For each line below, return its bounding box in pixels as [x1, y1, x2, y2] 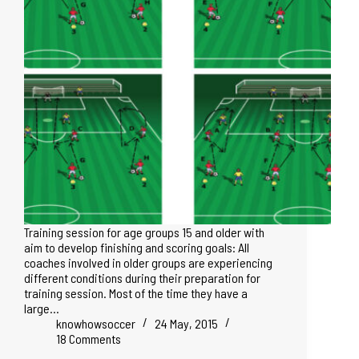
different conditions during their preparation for [24, 269, 260, 285]
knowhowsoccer [56, 315, 135, 331]
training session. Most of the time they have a [24, 284, 248, 301]
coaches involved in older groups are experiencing [24, 254, 272, 270]
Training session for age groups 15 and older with [24, 224, 264, 240]
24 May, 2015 [155, 315, 218, 331]
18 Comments [56, 330, 121, 346]
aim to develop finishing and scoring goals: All [24, 239, 249, 255]
